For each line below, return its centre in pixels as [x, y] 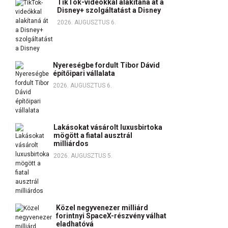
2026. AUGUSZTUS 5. [83, 156]
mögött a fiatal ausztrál [93, 135]
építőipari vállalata [84, 73]
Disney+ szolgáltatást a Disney [109, 10]
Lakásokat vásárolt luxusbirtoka [108, 127]
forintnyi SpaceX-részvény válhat [111, 216]
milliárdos [71, 144]
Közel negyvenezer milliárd [102, 208]
